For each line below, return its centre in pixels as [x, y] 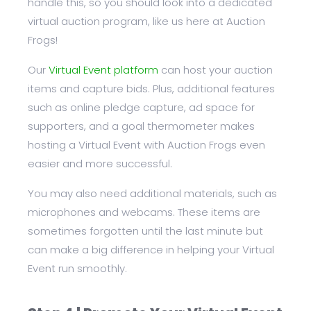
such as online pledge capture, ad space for [141, 108]
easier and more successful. [100, 164]
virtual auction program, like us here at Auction [146, 22]
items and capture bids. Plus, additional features [151, 89]
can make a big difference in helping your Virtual [151, 250]
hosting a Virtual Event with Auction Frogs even [146, 145]
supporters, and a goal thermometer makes [141, 126]
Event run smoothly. [77, 269]
